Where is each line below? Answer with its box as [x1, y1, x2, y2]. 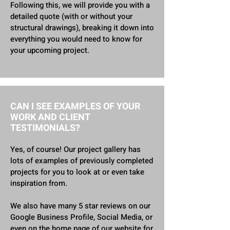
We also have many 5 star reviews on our [10, 200, 150, 212]
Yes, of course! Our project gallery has [10, 144, 141, 155]
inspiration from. [10, 178, 69, 189]
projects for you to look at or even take [10, 166, 144, 178]
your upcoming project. [10, 45, 89, 56]
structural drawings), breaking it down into [10, 22, 154, 33]
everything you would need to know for [10, 33, 142, 45]
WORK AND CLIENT [10, 110, 90, 124]
